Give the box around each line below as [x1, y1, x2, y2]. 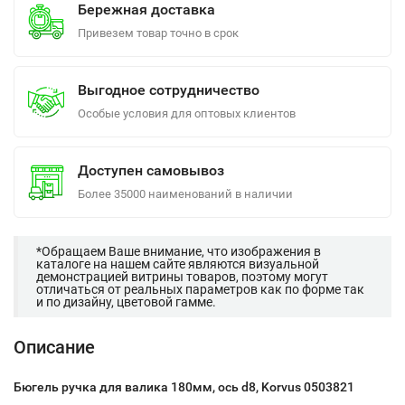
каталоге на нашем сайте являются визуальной [36, 257, 319, 271]
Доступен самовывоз [78, 162, 224, 179]
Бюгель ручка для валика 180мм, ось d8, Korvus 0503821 [14, 380, 354, 394]
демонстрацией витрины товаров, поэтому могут [36, 269, 328, 284]
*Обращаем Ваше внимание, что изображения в [36, 244, 321, 259]
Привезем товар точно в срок [78, 26, 239, 40]
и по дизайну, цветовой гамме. [36, 295, 216, 309]
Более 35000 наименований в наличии [78, 187, 293, 201]
